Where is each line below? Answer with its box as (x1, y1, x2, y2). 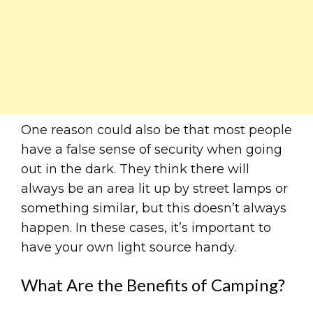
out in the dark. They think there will (21, 161, 249, 177)
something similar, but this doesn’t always (21, 201, 286, 216)
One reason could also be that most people (21, 122, 292, 138)
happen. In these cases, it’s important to (21, 220, 271, 235)
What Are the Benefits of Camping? (21, 275, 285, 295)
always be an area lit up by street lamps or (21, 181, 288, 196)
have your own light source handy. (21, 240, 236, 255)
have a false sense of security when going (21, 142, 282, 157)
